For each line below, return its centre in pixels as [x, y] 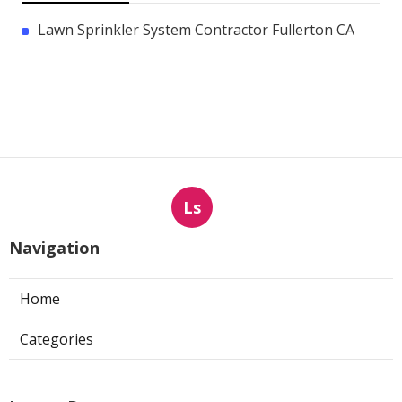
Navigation [54, 248]
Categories [57, 340]
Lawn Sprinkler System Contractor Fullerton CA [196, 30]
